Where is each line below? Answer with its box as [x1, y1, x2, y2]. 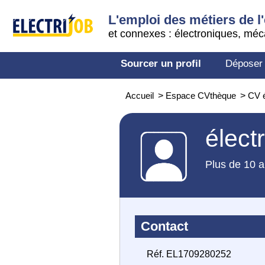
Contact [141, 219, 188, 234]
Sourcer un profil [121, 58, 201, 69]
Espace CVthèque [166, 91, 236, 101]
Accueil [125, 91, 154, 101]
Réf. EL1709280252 [147, 249, 231, 259]
